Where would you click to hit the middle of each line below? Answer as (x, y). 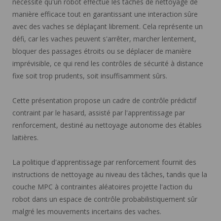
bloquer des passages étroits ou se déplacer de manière (102, 51)
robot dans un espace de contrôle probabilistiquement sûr (105, 199)
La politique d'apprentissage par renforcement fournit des (104, 162)
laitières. (25, 137)
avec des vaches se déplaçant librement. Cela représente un (108, 26)
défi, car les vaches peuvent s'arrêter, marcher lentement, (104, 38)
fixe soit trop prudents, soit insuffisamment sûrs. (90, 75)
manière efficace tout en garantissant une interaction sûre (105, 14)
